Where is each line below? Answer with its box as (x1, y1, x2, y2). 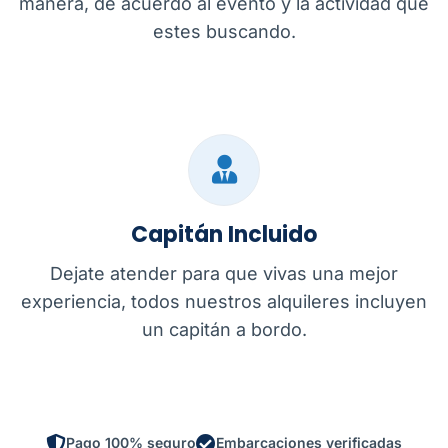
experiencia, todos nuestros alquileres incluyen (21, 291, 427, 313)
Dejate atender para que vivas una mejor (50, 263, 398, 285)
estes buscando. (152, 21, 296, 43)
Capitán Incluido (131, 219, 317, 251)
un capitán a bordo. (141, 319, 307, 341)
